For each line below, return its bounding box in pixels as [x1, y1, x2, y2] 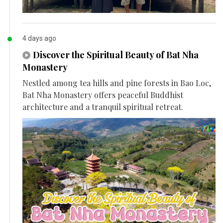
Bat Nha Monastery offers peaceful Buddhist [22, 89, 183, 100]
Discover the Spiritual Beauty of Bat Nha [33, 48, 199, 61]
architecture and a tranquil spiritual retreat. [22, 101, 183, 112]
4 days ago [22, 34, 56, 42]
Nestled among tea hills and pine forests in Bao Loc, [22, 77, 211, 88]
